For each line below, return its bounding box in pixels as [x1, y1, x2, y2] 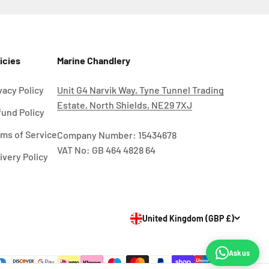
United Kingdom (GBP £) [142, 213, 234, 223]
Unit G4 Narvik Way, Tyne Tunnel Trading [56, 84, 224, 96]
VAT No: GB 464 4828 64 [56, 144, 156, 156]
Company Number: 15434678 [56, 129, 177, 141]
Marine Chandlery [56, 55, 130, 67]
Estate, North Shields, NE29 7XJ [56, 99, 192, 111]
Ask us [229, 248, 250, 257]
